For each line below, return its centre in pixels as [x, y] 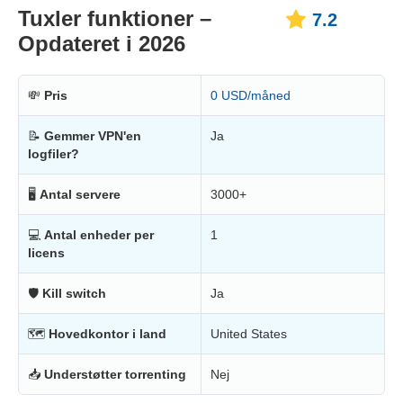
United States [249, 333]
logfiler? [54, 153]
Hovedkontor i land [107, 333]
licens [46, 252]
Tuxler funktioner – [115, 18]
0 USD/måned [251, 95]
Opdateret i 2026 [102, 43]
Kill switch [74, 293]
